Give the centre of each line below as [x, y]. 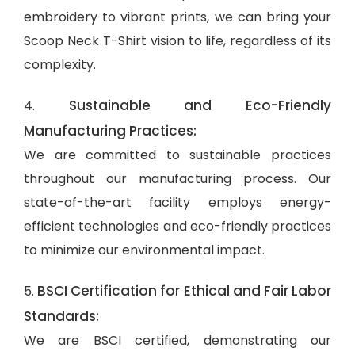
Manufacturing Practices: [110, 130]
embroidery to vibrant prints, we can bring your [177, 17]
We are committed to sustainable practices [177, 155]
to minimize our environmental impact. [144, 250]
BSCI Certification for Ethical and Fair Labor [185, 290]
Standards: [61, 316]
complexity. [60, 64]
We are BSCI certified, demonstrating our [177, 340]
